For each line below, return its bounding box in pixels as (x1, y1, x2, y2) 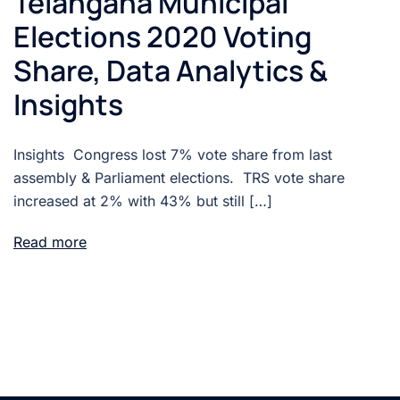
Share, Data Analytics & (13, 51, 328, 90)
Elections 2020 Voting (13, 17, 312, 56)
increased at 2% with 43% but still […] (13, 192, 272, 210)
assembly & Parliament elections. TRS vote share (13, 169, 345, 187)
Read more (13, 233, 87, 251)
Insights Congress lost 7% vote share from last (13, 146, 332, 163)
